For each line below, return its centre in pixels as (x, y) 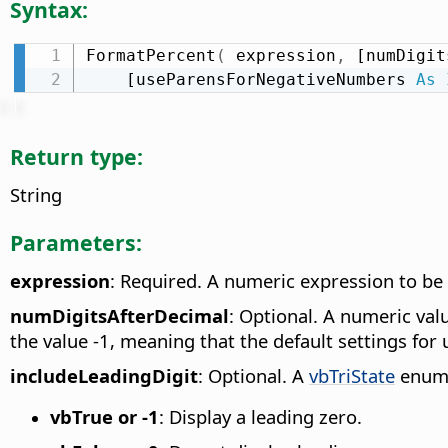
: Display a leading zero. (260, 416)
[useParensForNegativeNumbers (270, 79)
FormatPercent (150, 55)
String (36, 194)
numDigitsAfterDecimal (119, 315)
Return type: (76, 156)
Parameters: (76, 242)
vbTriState (352, 375)
